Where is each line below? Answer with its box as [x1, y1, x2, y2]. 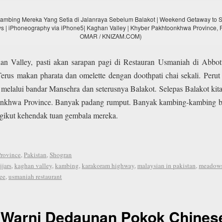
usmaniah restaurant [8, 171, 62, 181]
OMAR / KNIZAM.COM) [80, 31, 142, 40]
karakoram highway [82, 161, 134, 170]
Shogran [50, 150, 72, 159]
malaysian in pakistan [137, 161, 196, 170]
